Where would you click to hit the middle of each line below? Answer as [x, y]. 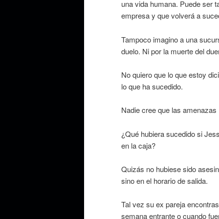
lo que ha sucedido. [152, 86]
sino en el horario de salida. [164, 181]
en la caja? [138, 145]
